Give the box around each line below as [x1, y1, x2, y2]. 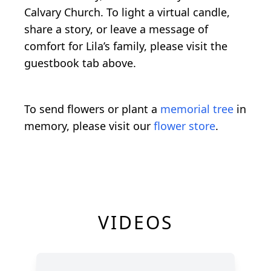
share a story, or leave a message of [24, 21, 208, 36]
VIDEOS [98, 209, 173, 235]
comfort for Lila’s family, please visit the [24, 38, 227, 53]
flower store [154, 118, 215, 133]
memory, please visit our [24, 118, 154, 133]
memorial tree [160, 101, 233, 116]
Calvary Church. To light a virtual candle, [24, 4, 230, 19]
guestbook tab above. [24, 55, 136, 70]
